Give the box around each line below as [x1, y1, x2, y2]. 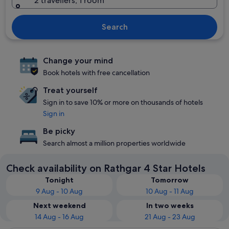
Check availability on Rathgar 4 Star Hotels [6, 162, 205, 174]
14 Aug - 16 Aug [35, 212, 84, 221]
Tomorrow [151, 175, 189, 185]
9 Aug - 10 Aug [36, 187, 83, 196]
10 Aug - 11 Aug [146, 187, 194, 196]
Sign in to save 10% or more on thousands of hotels [43, 98, 203, 107]
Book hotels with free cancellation [43, 68, 150, 77]
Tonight [45, 175, 74, 185]
